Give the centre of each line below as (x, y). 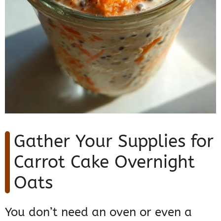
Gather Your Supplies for (114, 142)
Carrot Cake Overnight (104, 162)
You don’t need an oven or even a (98, 212)
